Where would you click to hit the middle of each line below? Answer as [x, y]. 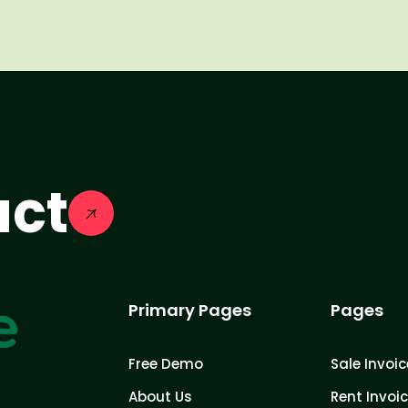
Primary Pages [190, 310]
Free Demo [166, 363]
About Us [160, 396]
